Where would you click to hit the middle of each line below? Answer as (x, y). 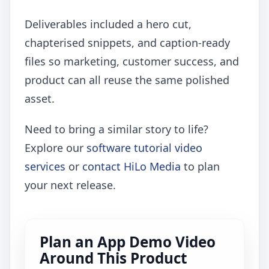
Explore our (56, 148)
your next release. (70, 185)
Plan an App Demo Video (128, 242)
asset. (40, 99)
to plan (200, 167)
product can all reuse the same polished (127, 80)
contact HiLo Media (131, 167)
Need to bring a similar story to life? (116, 129)
